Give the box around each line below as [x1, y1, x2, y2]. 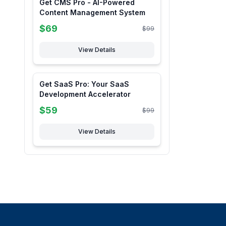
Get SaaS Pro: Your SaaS [39, 80, 129, 88]
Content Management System [39, 8, 145, 17]
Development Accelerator [39, 90, 131, 98]
